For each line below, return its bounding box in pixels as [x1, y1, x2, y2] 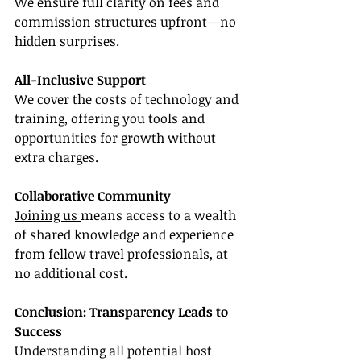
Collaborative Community [15, 187, 171, 205]
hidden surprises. [15, 32, 119, 51]
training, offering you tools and [15, 110, 208, 128]
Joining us [15, 206, 81, 225]
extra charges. [15, 148, 98, 167]
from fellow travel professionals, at [15, 245, 231, 263]
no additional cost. [15, 264, 127, 283]
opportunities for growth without [15, 129, 219, 147]
